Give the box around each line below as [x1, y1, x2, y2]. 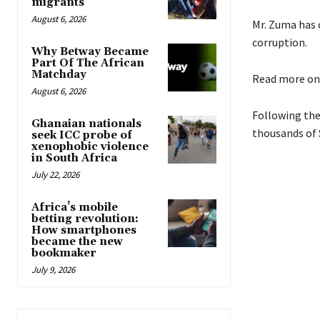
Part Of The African [31, 56, 144, 70]
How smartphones [31, 224, 136, 237]
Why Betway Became [31, 45, 149, 59]
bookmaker [31, 246, 96, 260]
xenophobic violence [31, 140, 149, 154]
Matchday [31, 68, 86, 81]
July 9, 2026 [31, 264, 75, 276]
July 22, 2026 [31, 169, 79, 181]
